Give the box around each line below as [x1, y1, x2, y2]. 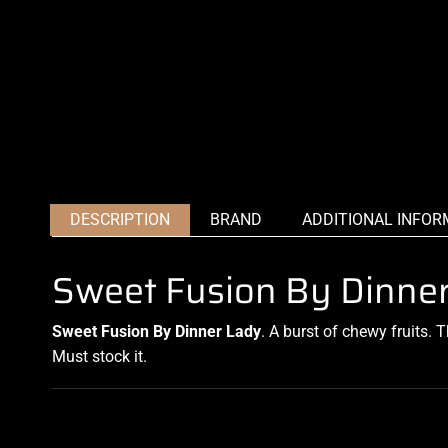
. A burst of [261, 322, 342, 342]
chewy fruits [342, 322, 428, 342]
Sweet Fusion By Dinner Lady [52, 322, 261, 342]
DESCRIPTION [70, 210, 170, 230]
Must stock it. [52, 347, 147, 367]
